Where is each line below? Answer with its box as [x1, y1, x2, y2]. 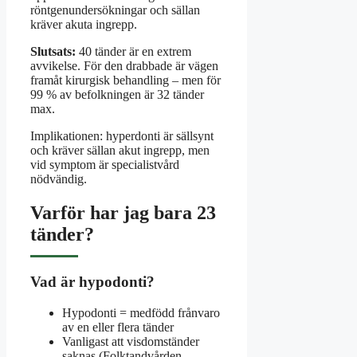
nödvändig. [30, 172, 87, 186]
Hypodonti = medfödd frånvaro [62, 305, 220, 320]
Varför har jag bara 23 [30, 202, 216, 224]
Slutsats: [30, 45, 76, 59]
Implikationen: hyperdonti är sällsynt [30, 129, 214, 143]
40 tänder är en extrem [76, 45, 191, 59]
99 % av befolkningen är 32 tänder [30, 88, 204, 102]
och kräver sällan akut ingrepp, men [30, 143, 210, 158]
